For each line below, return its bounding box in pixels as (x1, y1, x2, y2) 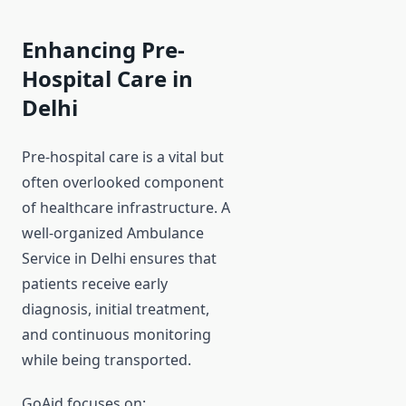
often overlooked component (22, 172, 224, 193)
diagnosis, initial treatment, (22, 299, 209, 320)
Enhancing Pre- (22, 34, 185, 65)
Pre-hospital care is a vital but (22, 147, 224, 168)
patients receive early (22, 274, 168, 295)
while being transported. (22, 350, 191, 371)
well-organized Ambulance (22, 223, 204, 244)
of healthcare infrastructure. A (22, 198, 230, 218)
